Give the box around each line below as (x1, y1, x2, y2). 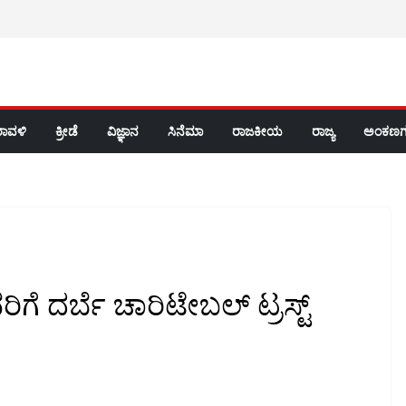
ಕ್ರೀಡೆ (55, 122, 78, 140)
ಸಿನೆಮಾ (168, 122, 203, 140)
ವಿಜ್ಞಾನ (107, 122, 139, 140)
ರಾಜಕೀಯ (232, 122, 283, 140)
